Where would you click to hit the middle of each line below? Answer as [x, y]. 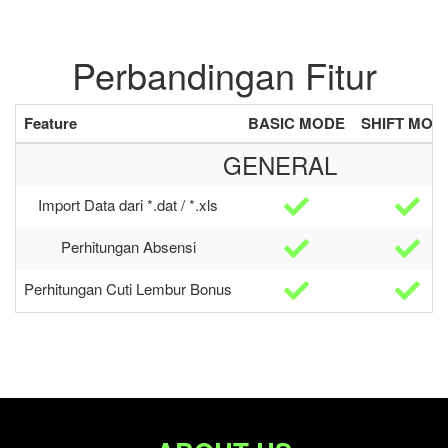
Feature [50, 123]
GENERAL [280, 164]
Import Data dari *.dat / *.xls [128, 204]
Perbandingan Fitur [224, 74]
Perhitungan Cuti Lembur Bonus [128, 288]
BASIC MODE [296, 123]
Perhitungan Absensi [128, 246]
